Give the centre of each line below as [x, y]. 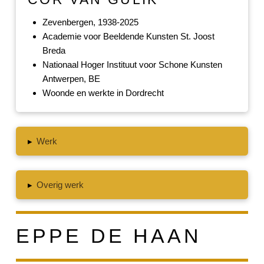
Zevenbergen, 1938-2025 [90, 22]
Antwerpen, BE [71, 78]
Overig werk [60, 184]
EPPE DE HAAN [109, 236]
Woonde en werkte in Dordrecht [103, 93]
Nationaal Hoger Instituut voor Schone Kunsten [132, 64]
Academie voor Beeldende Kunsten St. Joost [128, 36]
